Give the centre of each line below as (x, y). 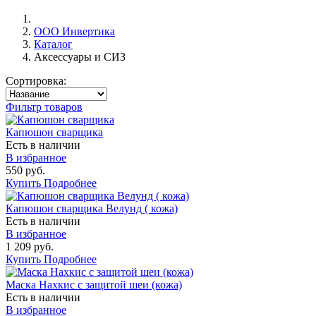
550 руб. (25, 170)
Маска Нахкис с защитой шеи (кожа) (94, 285)
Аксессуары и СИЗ (80, 57)
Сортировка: (36, 81)
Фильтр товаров (44, 107)
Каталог (53, 44)
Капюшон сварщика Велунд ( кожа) (92, 208)
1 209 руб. (30, 247)
